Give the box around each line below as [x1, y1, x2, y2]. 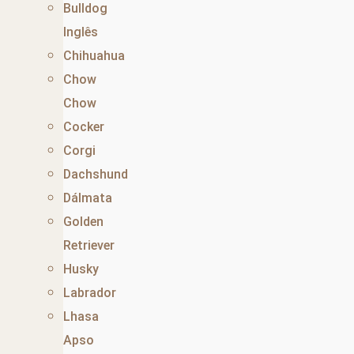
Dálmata [63, 190, 112, 205]
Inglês [63, 24, 98, 40]
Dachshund [63, 167, 128, 182]
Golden [63, 214, 104, 229]
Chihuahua [63, 48, 125, 63]
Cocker [63, 119, 104, 134]
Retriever [63, 238, 115, 253]
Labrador [63, 285, 116, 300]
